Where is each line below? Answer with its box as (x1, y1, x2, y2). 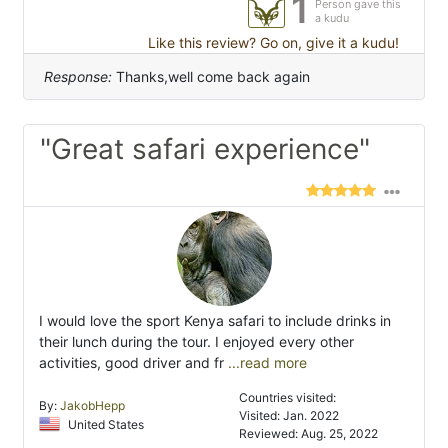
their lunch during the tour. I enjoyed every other (39, 333, 354, 351)
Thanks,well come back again (112, 68, 310, 86)
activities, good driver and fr (39, 354, 224, 372)
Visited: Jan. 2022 (239, 408, 339, 424)
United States (65, 416, 144, 432)
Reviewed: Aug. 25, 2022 (239, 426, 378, 442)
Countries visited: (239, 390, 336, 406)
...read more (224, 354, 307, 372)
